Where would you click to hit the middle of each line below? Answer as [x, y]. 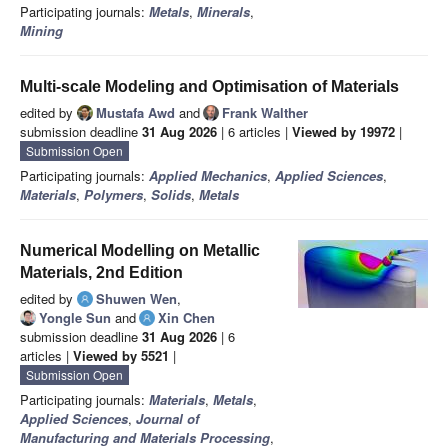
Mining [41, 31]
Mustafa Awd [135, 113]
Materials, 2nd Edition [101, 273]
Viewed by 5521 [121, 356]
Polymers [113, 195]
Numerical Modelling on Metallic [140, 251]
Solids [171, 195]
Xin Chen [186, 318]
